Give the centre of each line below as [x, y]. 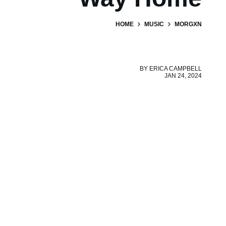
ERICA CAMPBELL [176, 68]
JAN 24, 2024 [183, 75]
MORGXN [188, 24]
